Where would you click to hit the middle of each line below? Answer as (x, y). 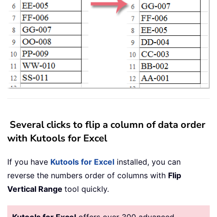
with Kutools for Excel (57, 138)
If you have (29, 162)
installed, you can (147, 162)
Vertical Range (36, 189)
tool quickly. (87, 189)
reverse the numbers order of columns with (88, 175)
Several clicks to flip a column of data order (106, 124)
